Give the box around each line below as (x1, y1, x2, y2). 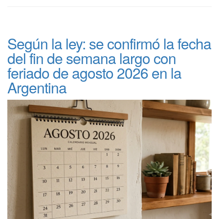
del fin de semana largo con (7, 47, 176, 68)
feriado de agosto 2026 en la (7, 62, 181, 83)
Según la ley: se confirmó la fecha (7, 32, 211, 54)
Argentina (7, 76, 66, 98)
